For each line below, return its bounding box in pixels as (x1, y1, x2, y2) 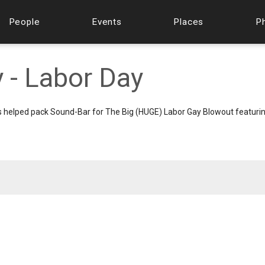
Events (91, 16, 122, 27)
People (8, 16, 40, 27)
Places (173, 16, 204, 27)
